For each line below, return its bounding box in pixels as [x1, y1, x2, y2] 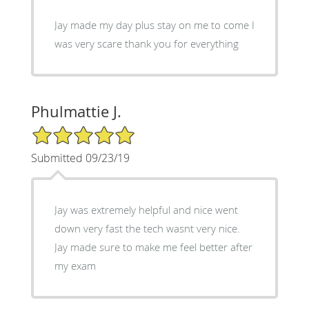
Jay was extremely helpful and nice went [54, 203, 238, 217]
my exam [54, 259, 96, 273]
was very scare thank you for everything [54, 37, 239, 51]
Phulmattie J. [30, 101, 121, 122]
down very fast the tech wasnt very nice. [54, 221, 240, 236]
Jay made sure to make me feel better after [54, 240, 252, 255]
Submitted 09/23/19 [30, 150, 130, 166]
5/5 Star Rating [30, 124, 99, 138]
